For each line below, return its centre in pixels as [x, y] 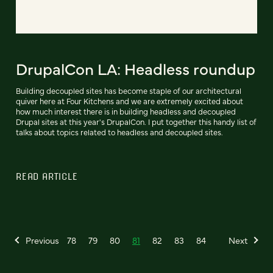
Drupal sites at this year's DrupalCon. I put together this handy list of [136, 121]
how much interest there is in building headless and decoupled [126, 111]
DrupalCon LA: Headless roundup [136, 68]
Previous [42, 240]
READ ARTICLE [47, 176]
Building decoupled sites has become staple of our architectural [129, 90]
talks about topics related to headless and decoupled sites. [119, 132]
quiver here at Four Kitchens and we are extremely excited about [129, 101]
